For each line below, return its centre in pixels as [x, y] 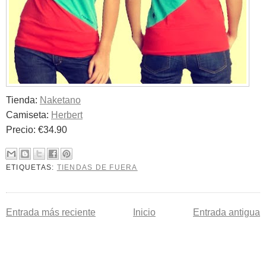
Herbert [67, 115]
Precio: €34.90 [37, 129]
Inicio [144, 213]
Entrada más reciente [51, 213]
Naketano [60, 100]
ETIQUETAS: [31, 167]
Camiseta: [28, 115]
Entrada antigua [227, 213]
